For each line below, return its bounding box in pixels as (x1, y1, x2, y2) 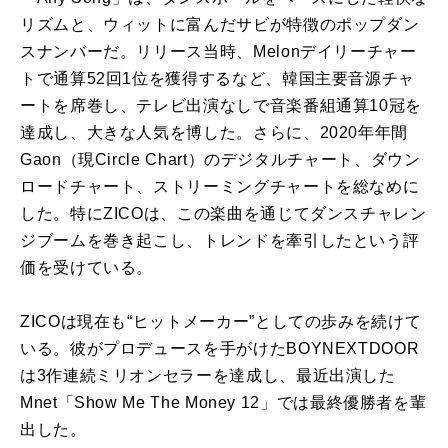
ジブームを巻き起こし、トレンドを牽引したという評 (20, 232, 420, 249)
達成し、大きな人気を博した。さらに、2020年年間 (20, 124, 408, 141)
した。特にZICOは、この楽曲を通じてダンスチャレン (20, 205, 427, 222)
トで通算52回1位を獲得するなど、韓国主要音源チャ (20, 70, 415, 87)
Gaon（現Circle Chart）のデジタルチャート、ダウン (20, 151, 421, 168)
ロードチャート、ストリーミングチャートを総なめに (20, 178, 420, 195)
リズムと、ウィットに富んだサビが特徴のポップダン (20, 16, 420, 33)
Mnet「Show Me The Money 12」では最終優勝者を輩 (20, 394, 427, 411)
